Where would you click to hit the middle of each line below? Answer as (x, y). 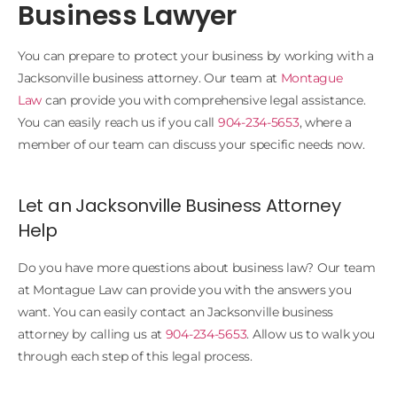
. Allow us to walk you (311, 335)
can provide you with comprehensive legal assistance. (204, 100)
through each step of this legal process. (135, 357)
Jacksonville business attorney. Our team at (149, 78)
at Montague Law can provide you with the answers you (185, 290)
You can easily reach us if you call (118, 122)
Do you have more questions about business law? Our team (197, 268)
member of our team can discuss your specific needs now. (191, 144)
